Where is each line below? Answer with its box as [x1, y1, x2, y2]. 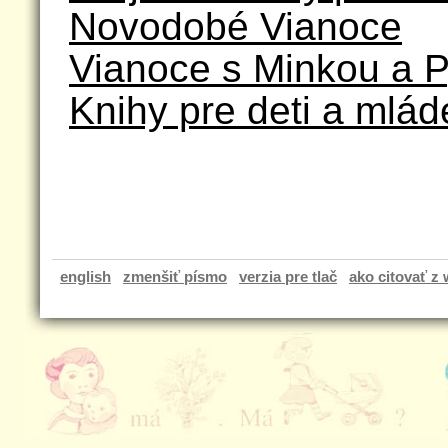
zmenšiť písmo [123, 268, 227, 285]
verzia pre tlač [239, 268, 337, 285]
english [60, 268, 111, 285]
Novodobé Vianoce [69, 4, 402, 48]
